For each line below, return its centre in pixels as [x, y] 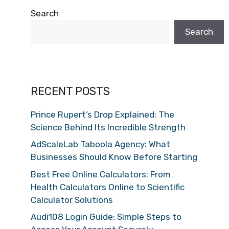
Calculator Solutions [72, 200]
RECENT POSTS [70, 91]
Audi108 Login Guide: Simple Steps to [106, 217]
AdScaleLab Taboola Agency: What [100, 144]
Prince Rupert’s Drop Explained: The [102, 114]
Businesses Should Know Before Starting [114, 157]
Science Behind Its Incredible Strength [108, 127]
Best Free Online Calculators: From [101, 174]
